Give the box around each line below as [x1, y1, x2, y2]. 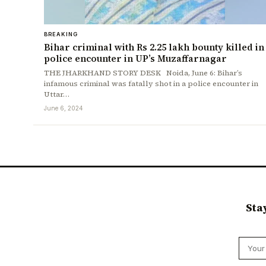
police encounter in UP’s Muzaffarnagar [44, 52, 227, 65]
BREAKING [44, 31, 78, 38]
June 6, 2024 [44, 104, 83, 112]
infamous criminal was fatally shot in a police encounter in [44, 78, 258, 89]
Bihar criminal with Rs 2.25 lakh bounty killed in [44, 41, 264, 54]
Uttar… [44, 89, 69, 100]
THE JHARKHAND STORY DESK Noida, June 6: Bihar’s [44, 68, 242, 78]
